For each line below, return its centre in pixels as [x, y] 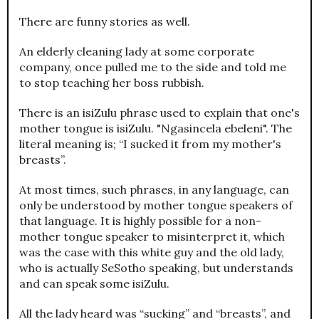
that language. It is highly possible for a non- [140, 221]
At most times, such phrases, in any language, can [154, 190]
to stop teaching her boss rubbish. [112, 83]
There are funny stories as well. [105, 22]
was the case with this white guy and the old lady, [152, 252]
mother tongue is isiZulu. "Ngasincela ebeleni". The [156, 129]
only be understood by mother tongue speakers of [156, 205]
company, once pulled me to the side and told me [153, 67]
